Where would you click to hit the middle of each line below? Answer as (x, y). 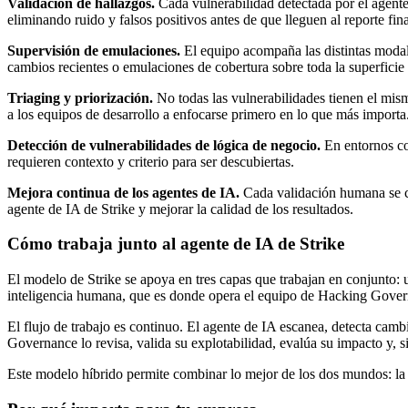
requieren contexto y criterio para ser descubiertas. (151, 161)
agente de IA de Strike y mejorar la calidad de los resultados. (180, 209)
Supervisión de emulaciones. (94, 50)
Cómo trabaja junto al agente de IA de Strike (176, 244)
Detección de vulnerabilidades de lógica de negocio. (164, 145)
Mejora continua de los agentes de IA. (123, 192)
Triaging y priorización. (80, 97)
